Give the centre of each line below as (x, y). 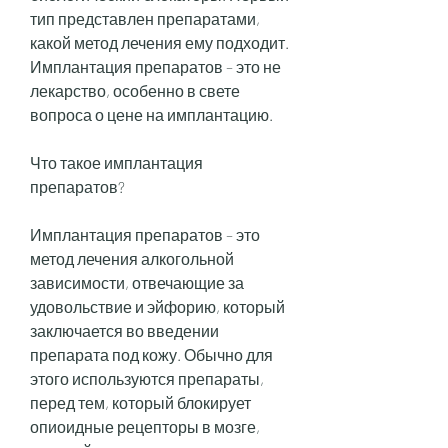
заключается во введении (124, 330)
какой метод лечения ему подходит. (159, 42)
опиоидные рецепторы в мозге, (145, 426)
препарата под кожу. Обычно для (151, 354)
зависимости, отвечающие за (137, 282)
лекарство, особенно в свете (135, 90)
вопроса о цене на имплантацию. (151, 114)
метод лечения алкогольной (132, 258)
